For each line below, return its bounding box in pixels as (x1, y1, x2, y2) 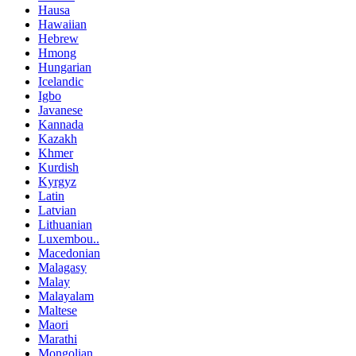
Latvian (38, 203, 76, 218)
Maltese (38, 304, 77, 318)
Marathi (38, 332, 77, 346)
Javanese (38, 103, 83, 118)
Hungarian (38, 60, 91, 75)
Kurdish (38, 161, 79, 175)
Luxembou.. (38, 232, 99, 246)
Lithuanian (38, 218, 92, 232)
